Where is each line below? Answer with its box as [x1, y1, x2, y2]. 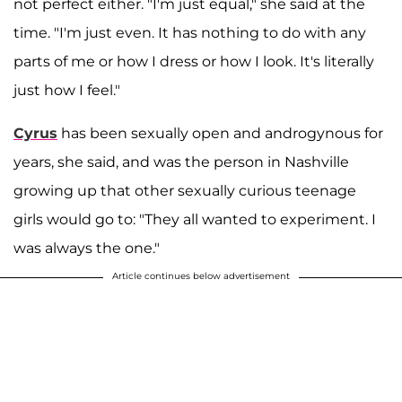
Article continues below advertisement [112, 270, 290, 283]
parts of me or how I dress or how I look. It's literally [13, 53, 374, 71]
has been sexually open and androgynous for [57, 125, 383, 143]
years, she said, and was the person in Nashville [13, 153, 349, 171]
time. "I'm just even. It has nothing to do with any [13, 24, 366, 42]
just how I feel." [13, 82, 120, 100]
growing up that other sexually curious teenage [13, 182, 356, 200]
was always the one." [13, 240, 160, 258]
